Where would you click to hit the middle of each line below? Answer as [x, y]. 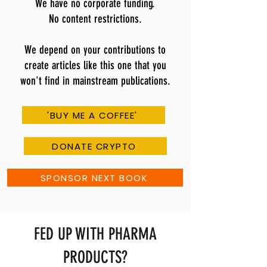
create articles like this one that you [95, 66]
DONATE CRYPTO [94, 146]
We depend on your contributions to [95, 50]
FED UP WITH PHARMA [95, 234]
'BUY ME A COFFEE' [92, 115]
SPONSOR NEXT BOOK [94, 178]
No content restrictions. [95, 19]
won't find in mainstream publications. [95, 81]
